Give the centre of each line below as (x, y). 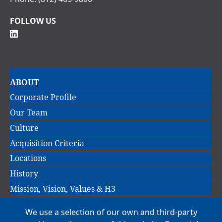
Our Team (29, 113)
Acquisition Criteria (47, 143)
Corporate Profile (43, 97)
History (24, 174)
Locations (28, 158)
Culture (24, 128)
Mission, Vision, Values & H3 (63, 189)
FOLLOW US (33, 21)
